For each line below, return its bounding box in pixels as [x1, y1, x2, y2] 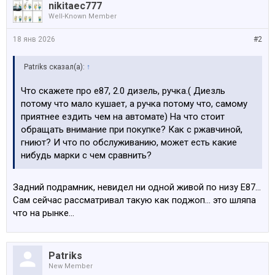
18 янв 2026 [13, 35, 55, 44]
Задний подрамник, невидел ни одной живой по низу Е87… [13, 182, 261, 193]
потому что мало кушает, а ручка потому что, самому [21, 98, 247, 109]
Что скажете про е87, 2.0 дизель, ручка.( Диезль [21, 85, 225, 96]
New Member [48, 262, 93, 270]
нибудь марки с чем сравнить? [21, 150, 152, 161]
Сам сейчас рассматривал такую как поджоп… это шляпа [13, 195, 256, 206]
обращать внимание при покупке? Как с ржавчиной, [21, 124, 242, 135]
